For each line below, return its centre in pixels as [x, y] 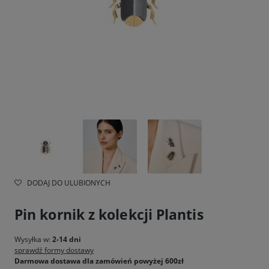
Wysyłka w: [33, 239]
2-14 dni [67, 239]
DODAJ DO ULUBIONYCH [69, 183]
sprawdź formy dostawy [54, 250]
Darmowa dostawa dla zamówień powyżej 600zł [99, 261]
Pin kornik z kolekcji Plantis [109, 214]
